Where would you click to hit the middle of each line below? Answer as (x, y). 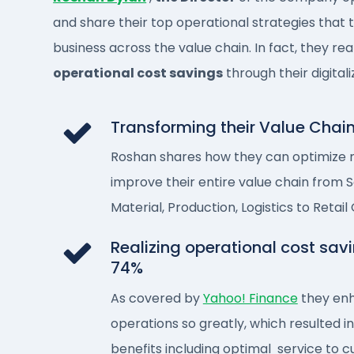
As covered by (156, 298)
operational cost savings (138, 73)
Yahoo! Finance (250, 298)
